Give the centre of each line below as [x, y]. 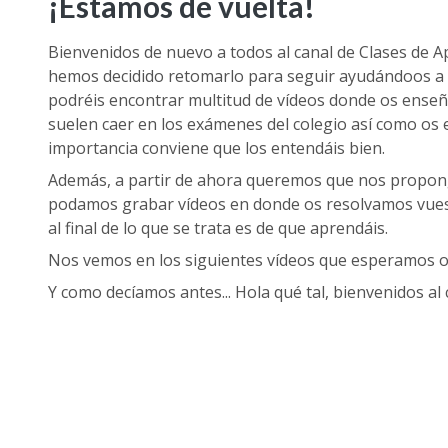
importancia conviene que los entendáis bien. [218, 148]
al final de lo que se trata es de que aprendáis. [218, 228]
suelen [75, 124]
